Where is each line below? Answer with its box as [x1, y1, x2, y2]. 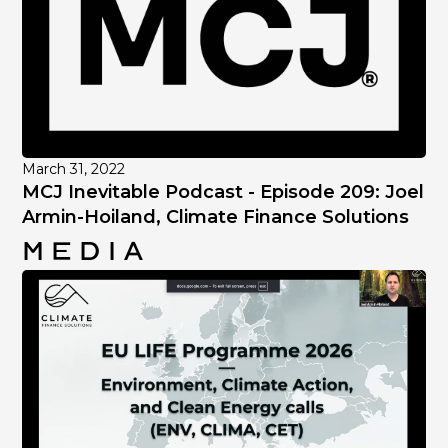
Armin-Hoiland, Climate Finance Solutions [22, 205, 410, 228]
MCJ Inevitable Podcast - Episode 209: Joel [22, 180, 425, 203]
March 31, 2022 [22, 159, 126, 178]
